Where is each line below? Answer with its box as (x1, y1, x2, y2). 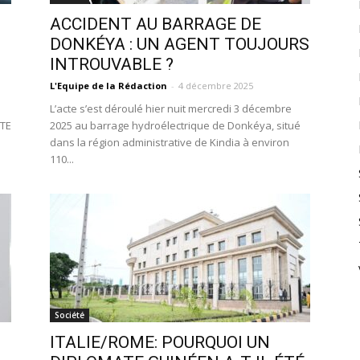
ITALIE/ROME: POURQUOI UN (50, 333, 270, 352)
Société (55, 309, 84, 321)
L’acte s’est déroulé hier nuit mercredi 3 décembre (50, 101, 292, 116)
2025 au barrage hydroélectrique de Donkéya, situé (50, 118, 301, 133)
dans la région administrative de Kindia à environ (50, 135, 289, 149)
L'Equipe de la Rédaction (50, 80, 167, 92)
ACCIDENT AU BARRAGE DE (50, 14, 261, 34)
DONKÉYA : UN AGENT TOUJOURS (50, 35, 309, 54)
